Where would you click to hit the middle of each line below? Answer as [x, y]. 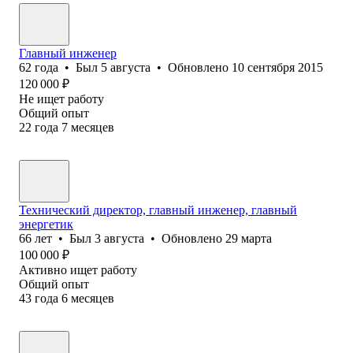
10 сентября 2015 [277, 67]
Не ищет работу [61, 98]
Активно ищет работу [78, 269]
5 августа [126, 67]
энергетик [46, 224]
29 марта [249, 238]
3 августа [119, 238]
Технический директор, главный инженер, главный [158, 210]
